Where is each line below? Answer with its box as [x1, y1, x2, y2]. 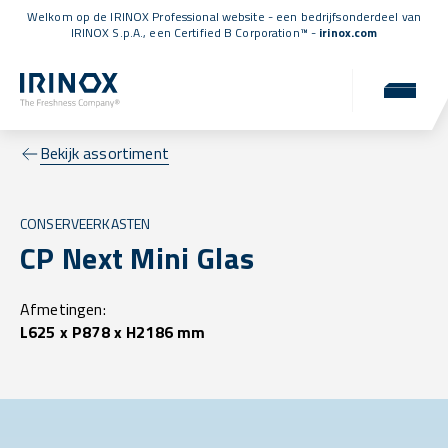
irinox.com [319, 23, 378, 42]
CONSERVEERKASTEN [20, 213, 151, 235]
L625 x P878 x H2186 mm [20, 320, 206, 345]
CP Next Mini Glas [20, 235, 255, 282]
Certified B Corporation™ [173, 23, 308, 42]
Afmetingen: [20, 297, 106, 322]
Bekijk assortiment [40, 141, 169, 166]
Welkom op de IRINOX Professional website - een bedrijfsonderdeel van [26, 7, 422, 26]
